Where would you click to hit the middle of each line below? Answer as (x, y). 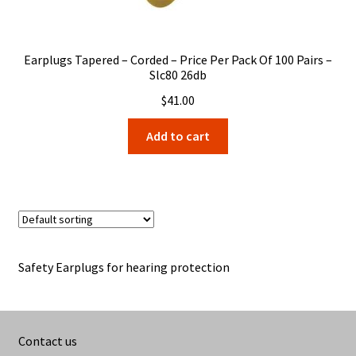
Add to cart (178, 135)
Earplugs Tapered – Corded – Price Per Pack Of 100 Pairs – (178, 60)
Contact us (47, 341)
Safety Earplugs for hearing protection (124, 267)
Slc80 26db (178, 75)
